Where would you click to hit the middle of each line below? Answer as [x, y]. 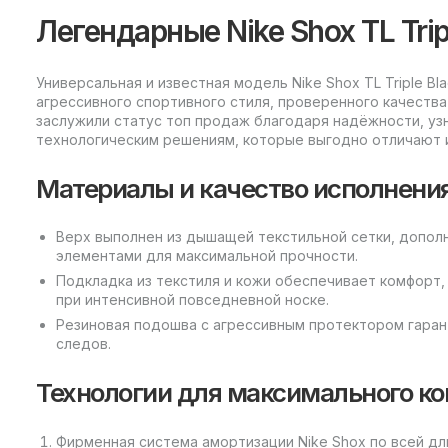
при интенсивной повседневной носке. [192, 300]
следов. [83, 344]
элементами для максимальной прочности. [207, 256]
